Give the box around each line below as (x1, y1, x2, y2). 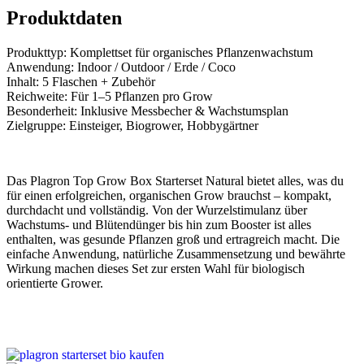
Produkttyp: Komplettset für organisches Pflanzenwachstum (6, 45, 313, 59)
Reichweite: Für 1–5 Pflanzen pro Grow (6, 89, 213, 103)
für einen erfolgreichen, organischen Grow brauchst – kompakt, (6, 188, 331, 202)
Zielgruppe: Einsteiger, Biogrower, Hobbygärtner (6, 118, 258, 132)
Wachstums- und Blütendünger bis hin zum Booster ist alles (6, 217, 311, 232)
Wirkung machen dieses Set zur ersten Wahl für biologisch (6, 261, 305, 275)
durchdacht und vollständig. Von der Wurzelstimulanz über (6, 202, 307, 217)
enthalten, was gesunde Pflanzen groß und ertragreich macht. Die (6, 232, 340, 246)
